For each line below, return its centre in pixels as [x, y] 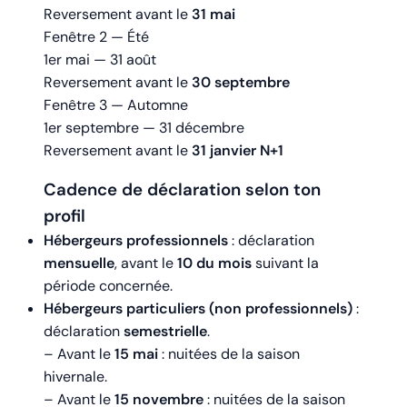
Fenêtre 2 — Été [96, 37]
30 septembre [241, 83]
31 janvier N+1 [238, 151]
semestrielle [165, 332]
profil [65, 216]
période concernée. [108, 286]
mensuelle [79, 263]
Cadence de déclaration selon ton [182, 190]
